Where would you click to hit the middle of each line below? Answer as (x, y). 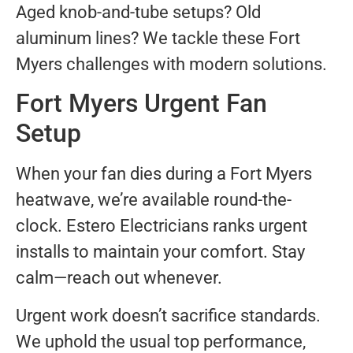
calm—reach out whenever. (119, 278)
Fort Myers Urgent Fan (141, 104)
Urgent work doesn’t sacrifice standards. (168, 315)
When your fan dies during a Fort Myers (164, 174)
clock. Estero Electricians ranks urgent (162, 226)
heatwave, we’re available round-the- (154, 200)
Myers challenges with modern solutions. (171, 64)
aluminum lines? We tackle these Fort (158, 38)
